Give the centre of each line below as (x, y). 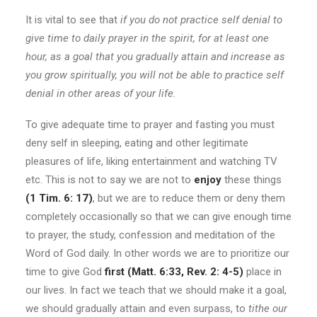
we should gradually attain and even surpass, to (137, 309)
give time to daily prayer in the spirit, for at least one (147, 38)
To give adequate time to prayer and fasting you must (150, 125)
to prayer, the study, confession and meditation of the (150, 235)
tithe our (268, 309)
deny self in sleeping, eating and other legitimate (137, 143)
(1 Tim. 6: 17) (59, 198)
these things (252, 180)
